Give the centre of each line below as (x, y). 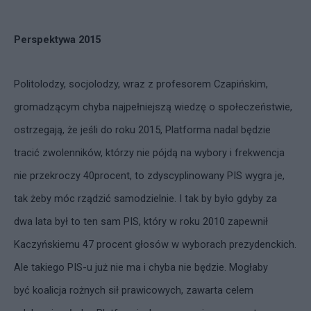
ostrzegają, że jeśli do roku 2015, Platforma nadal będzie (142, 130)
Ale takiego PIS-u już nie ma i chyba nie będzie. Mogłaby (141, 267)
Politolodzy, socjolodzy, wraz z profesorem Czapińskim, (141, 84)
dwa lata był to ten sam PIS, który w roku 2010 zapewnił (141, 221)
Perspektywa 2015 (57, 40)
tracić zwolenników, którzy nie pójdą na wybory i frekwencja (149, 153)
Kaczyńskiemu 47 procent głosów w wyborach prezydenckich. (155, 244)
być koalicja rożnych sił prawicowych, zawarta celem (134, 290)
